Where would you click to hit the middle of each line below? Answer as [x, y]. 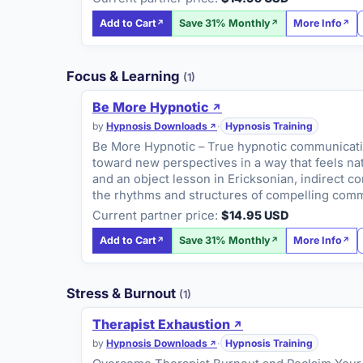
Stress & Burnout [123, 294]
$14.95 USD [255, 216]
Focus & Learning [125, 77]
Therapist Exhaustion [162, 325]
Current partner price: [156, 216]
